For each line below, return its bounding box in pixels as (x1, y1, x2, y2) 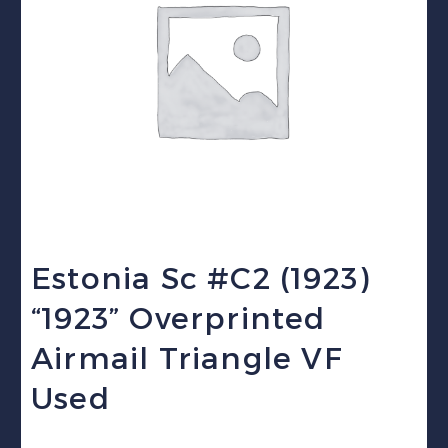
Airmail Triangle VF (31, 340, 343, 377)
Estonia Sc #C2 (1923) (31, 260, 371, 297)
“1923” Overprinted (31, 300, 326, 337)
